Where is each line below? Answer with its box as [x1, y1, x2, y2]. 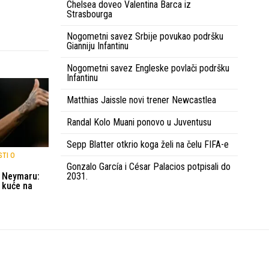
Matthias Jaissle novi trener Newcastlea [67, 94, 216, 106]
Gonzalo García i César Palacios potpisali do [67, 161, 231, 173]
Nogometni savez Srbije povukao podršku [67, 31, 223, 43]
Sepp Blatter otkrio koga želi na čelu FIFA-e [67, 139, 229, 151]
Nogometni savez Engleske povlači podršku [67, 62, 229, 74]
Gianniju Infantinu [67, 40, 128, 52]
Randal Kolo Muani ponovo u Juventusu [67, 116, 211, 128]
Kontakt [178, 252, 201, 261]
